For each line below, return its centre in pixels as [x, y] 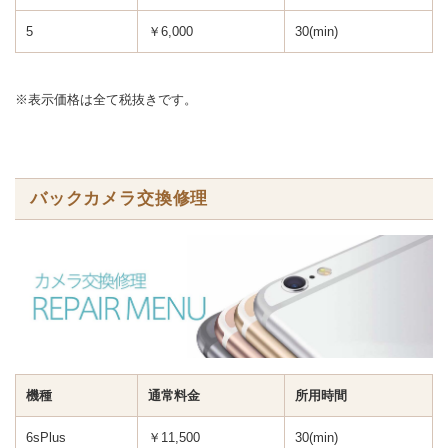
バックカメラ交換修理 [119, 199]
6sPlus [46, 437]
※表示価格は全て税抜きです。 [106, 99]
